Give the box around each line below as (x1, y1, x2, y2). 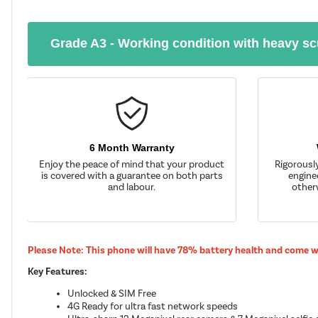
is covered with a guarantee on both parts (40, 169, 223, 182)
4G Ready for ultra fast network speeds (67, 300, 238, 312)
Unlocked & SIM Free (67, 287, 157, 300)
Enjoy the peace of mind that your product (39, 158, 225, 170)
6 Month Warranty (89, 141, 175, 153)
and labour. (108, 180, 156, 193)
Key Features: (28, 265, 88, 278)
